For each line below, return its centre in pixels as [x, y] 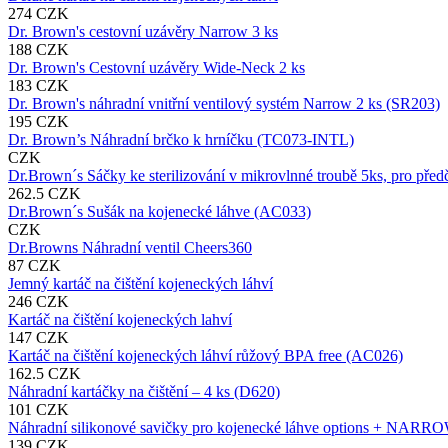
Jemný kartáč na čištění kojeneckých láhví [140, 283]
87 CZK [34, 265]
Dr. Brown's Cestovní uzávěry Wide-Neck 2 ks [156, 67]
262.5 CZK [44, 193]
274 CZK [38, 13]
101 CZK [38, 409]
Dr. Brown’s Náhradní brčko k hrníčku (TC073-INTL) [181, 139]
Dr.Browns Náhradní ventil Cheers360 [130, 247]
